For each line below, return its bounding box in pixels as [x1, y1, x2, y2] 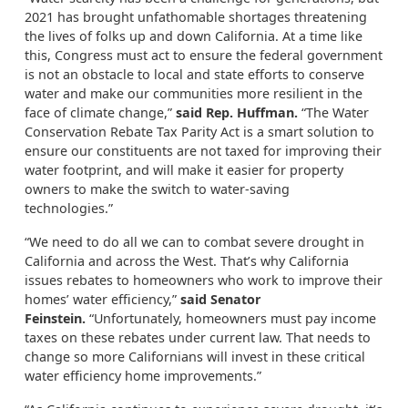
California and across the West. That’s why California [25, 252, 349, 270]
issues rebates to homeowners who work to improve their [25, 271, 382, 289]
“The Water [298, 104, 369, 121]
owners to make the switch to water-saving [25, 180, 290, 198]
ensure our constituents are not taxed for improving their [25, 142, 382, 159]
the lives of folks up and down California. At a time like [25, 27, 362, 45]
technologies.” [25, 199, 117, 217]
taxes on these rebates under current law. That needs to [25, 329, 371, 346]
